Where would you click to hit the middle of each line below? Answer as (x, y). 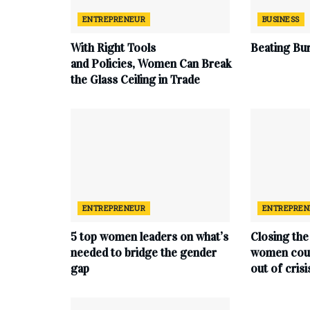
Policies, (115, 64)
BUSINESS (281, 19)
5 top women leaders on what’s (149, 237)
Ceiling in (145, 80)
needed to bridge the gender (144, 253)
